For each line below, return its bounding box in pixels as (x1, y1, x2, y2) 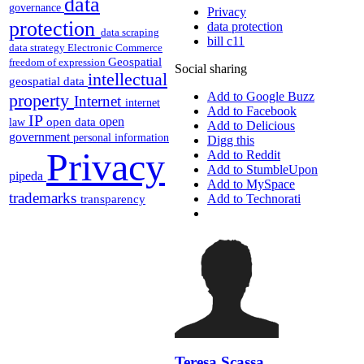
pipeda (9, 167, 46, 184)
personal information (73, 131, 169, 144)
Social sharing (175, 62, 247, 76)
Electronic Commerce (67, 41, 162, 54)
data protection (207, 19, 283, 34)
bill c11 (207, 34, 245, 49)
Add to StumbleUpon (207, 162, 318, 177)
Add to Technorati (207, 192, 301, 206)
